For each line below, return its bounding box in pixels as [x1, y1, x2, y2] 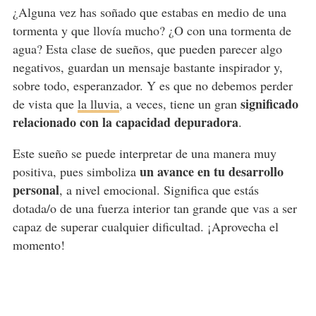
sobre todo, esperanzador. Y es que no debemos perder [12, 76, 293, 94]
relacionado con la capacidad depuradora [12, 112, 238, 131]
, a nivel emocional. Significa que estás [59, 181, 259, 198]
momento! [12, 236, 65, 253]
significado [240, 94, 298, 113]
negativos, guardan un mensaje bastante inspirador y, [12, 58, 283, 75]
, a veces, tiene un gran [119, 95, 241, 112]
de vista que [12, 95, 78, 112]
